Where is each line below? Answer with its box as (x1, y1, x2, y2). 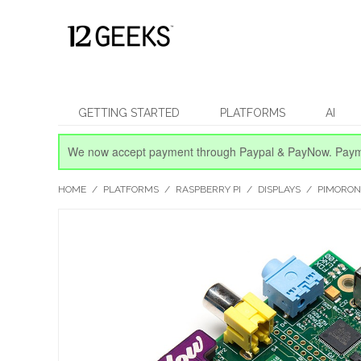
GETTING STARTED (78, 106, 180, 119)
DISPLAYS (258, 184, 301, 195)
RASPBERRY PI (176, 184, 241, 195)
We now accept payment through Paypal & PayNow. (68, 143, 335, 160)
